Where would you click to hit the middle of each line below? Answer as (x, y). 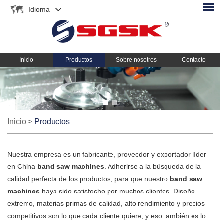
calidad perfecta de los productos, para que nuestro (89, 179)
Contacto (194, 60)
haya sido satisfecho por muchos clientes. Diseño (117, 191)
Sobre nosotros (136, 60)
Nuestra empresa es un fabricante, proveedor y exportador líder (107, 154)
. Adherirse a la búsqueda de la (152, 166)
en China (22, 166)
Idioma (39, 9)
